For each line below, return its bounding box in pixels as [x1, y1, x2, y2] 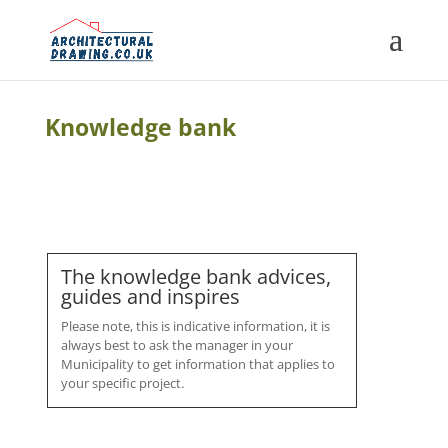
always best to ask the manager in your [60, 336, 293, 355]
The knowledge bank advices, [60, 263, 331, 291]
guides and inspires [60, 283, 240, 311]
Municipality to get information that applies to [60, 355, 335, 374]
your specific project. [60, 374, 184, 393]
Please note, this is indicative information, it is [60, 317, 330, 336]
